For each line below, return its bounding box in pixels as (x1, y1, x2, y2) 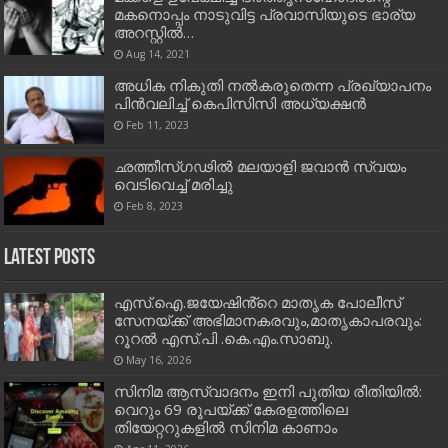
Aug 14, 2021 (126, 46, 191, 61)
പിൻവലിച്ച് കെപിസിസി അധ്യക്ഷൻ (114, 92, 367, 113)
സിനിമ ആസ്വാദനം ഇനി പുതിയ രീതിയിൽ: (114, 381, 423, 402)
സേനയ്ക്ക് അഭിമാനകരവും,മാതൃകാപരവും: (114, 310, 423, 331)
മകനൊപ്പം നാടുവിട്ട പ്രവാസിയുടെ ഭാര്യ (114, 3, 416, 24)
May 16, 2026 (126, 353, 192, 368)
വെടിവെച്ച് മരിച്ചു (114, 174, 234, 195)
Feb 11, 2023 (126, 117, 190, 132)
